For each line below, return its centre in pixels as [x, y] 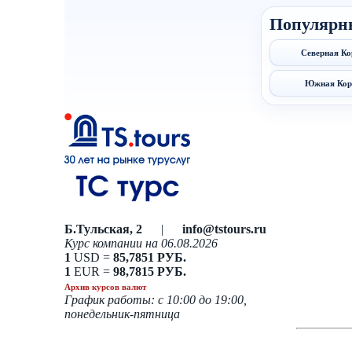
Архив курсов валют [105, 286]
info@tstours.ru [224, 229]
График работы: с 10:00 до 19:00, [156, 299]
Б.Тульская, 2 [103, 229]
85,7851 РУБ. [150, 257]
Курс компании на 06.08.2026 [141, 243]
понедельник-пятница [122, 313]
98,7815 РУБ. [150, 271]
